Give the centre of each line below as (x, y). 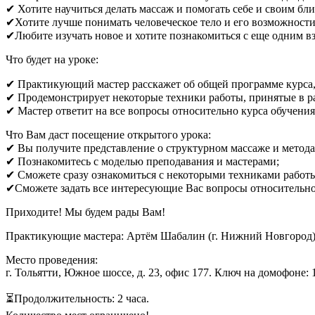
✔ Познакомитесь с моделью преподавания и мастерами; (142, 161)
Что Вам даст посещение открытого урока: (108, 134)
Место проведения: (52, 259)
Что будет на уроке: (52, 59)
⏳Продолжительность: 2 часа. (77, 298)
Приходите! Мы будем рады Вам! (85, 212)
